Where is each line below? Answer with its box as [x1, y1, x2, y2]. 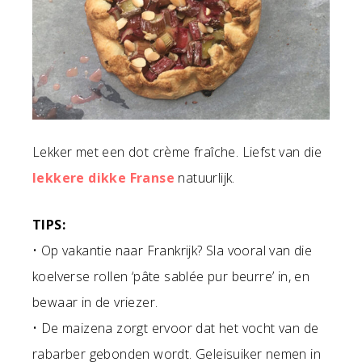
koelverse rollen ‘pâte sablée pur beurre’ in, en [32, 267, 310, 286]
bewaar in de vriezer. [32, 293, 158, 312]
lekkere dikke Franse [32, 169, 175, 187]
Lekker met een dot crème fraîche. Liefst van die [32, 143, 322, 162]
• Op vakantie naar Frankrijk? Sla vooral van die [32, 242, 313, 260]
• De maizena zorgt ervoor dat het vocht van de [32, 319, 319, 338]
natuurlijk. [175, 169, 235, 187]
